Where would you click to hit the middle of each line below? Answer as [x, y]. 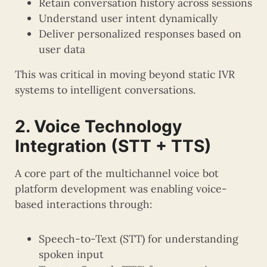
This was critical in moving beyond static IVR [125, 74]
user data [62, 49]
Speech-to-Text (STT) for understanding [139, 239]
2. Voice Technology [99, 127]
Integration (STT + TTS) [113, 146]
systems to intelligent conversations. [105, 90]
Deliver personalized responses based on [140, 34]
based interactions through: [83, 204]
